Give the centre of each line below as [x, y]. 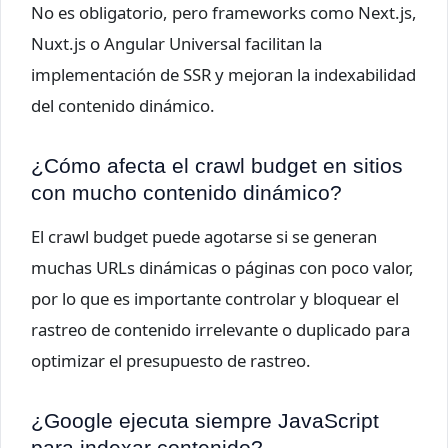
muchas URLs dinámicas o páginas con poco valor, [222, 267]
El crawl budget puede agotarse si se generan [204, 236]
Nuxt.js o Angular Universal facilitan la [176, 43]
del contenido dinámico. [123, 105]
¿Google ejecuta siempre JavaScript [205, 420]
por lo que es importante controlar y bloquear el [215, 298]
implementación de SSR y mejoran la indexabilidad [223, 74]
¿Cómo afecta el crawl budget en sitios [217, 166]
